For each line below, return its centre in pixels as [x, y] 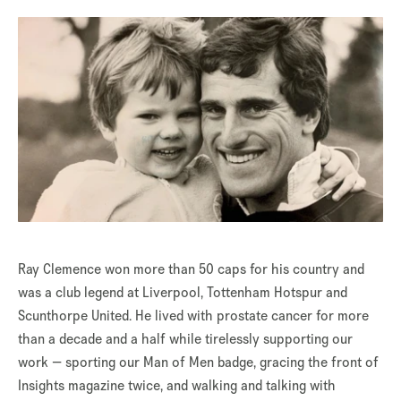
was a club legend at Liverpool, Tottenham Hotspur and [183, 293]
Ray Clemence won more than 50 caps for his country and [191, 269]
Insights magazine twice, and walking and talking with [177, 386]
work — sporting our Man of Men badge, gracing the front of [198, 363]
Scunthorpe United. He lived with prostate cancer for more [193, 316]
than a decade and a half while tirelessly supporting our [185, 339]
